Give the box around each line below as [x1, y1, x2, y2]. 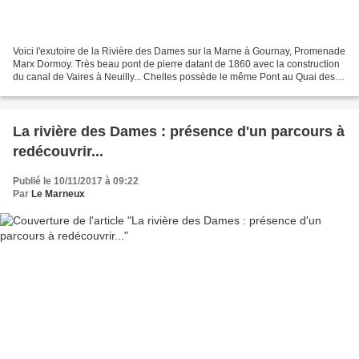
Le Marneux [31, 188, 85, 200]
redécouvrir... [13, 143, 103, 159]
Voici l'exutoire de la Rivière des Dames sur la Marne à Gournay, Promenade [13, 45, 345, 57]
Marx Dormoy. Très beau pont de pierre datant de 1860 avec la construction [13, 58, 340, 70]
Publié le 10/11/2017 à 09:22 [13, 175, 139, 187]
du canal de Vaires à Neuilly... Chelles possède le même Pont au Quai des [13, 71, 335, 83]
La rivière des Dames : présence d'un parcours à [13, 123, 345, 139]
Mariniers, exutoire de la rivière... [13, 83, 155, 95]
